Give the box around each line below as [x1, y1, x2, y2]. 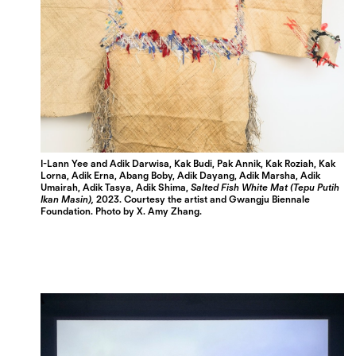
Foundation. [41, 204, 94, 217]
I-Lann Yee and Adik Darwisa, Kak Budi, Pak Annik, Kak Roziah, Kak [41, 157, 336, 169]
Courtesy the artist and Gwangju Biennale [124, 192, 311, 205]
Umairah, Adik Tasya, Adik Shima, [41, 180, 192, 193]
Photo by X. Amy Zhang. [93, 204, 203, 217]
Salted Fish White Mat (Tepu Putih [191, 180, 340, 193]
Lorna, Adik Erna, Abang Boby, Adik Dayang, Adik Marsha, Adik [41, 168, 321, 181]
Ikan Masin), [41, 192, 95, 205]
